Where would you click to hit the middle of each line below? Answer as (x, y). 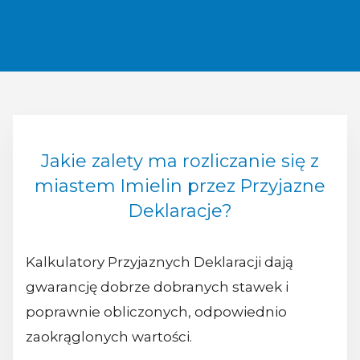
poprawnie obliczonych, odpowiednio (156, 311)
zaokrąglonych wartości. (109, 336)
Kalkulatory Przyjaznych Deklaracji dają (160, 262)
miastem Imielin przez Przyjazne (180, 186)
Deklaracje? (180, 211)
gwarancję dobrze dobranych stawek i (157, 286)
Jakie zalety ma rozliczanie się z (180, 161)
